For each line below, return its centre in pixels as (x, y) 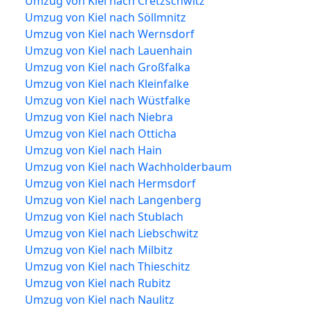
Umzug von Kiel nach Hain (93, 150)
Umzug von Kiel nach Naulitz (100, 299)
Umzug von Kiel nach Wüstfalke (108, 100)
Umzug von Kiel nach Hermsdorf (110, 183)
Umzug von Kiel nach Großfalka (108, 67)
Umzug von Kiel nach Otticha (101, 133)
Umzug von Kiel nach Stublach (104, 216)
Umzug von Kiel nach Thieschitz (108, 266)
